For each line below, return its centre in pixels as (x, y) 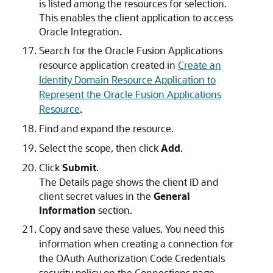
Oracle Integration (79, 32)
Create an (200, 65)
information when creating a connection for (136, 244)
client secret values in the (96, 196)
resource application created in (108, 65)
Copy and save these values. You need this (132, 229)
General (172, 196)
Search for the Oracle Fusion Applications (131, 51)
